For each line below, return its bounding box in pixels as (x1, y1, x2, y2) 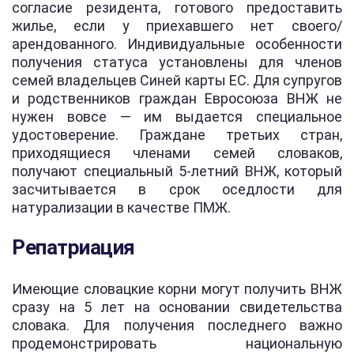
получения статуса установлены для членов (12, 53, 342, 70)
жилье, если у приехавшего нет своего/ (12, 17, 342, 34)
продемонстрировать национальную (12, 334, 342, 352)
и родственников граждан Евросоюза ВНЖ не (12, 89, 342, 107)
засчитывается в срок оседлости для (12, 180, 342, 198)
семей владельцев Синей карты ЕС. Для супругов (12, 71, 342, 88)
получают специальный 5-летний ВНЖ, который (12, 162, 342, 179)
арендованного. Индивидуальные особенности (12, 35, 342, 52)
